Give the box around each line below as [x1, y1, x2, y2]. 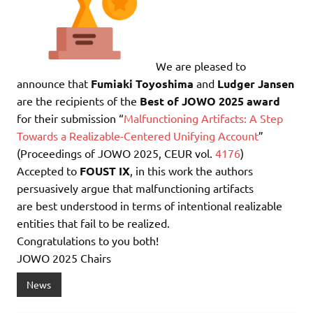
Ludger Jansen [217, 75, 294, 91]
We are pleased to [156, 58, 246, 73]
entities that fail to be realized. [17, 215, 170, 230]
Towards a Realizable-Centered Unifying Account [17, 128, 259, 143]
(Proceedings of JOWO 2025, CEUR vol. [17, 145, 215, 160]
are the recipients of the [17, 93, 137, 108]
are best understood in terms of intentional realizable [17, 198, 282, 212]
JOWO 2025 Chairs [17, 250, 111, 265]
